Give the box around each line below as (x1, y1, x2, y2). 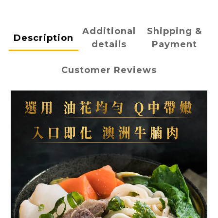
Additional (82, 26, 136, 37)
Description (13, 32, 73, 43)
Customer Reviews (61, 65, 157, 76)
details (91, 39, 127, 50)
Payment (152, 39, 198, 50)
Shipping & (147, 26, 202, 37)
